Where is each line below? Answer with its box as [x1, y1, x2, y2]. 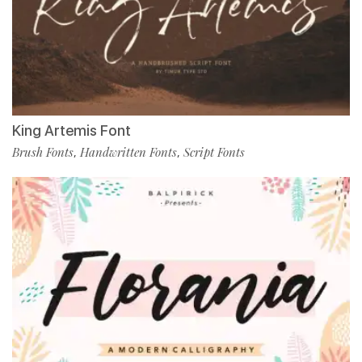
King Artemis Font [12, 122, 131, 140]
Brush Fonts [12, 144, 74, 161]
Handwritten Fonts [80, 144, 177, 161]
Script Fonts [183, 144, 245, 161]
